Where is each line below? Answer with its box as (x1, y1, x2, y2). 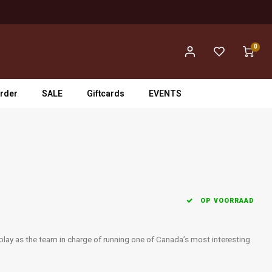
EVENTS (149, 87, 182, 100)
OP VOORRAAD (198, 196, 254, 205)
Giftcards (87, 87, 124, 100)
